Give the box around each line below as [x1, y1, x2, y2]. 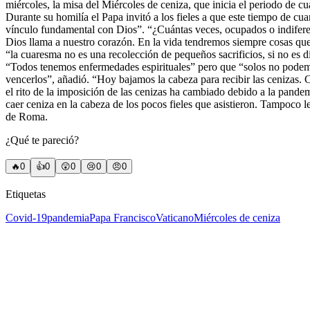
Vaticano [156, 211, 194, 224]
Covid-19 [6, 211, 47, 224]
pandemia [47, 211, 89, 224]
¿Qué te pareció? [6, 134, 79, 146]
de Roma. [6, 110, 48, 122]
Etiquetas [6, 188, 46, 200]
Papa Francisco [89, 211, 156, 224]
